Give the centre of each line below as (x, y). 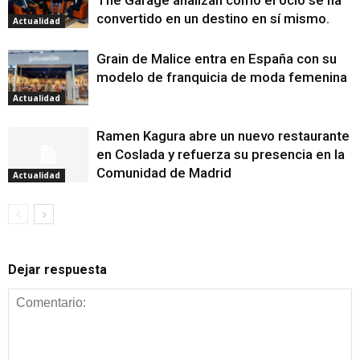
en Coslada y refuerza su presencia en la (221, 155)
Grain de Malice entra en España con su (217, 59)
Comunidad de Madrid (164, 173)
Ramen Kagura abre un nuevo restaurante (223, 136)
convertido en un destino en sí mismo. (213, 19)
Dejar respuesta (57, 270)
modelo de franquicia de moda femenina (222, 78)
